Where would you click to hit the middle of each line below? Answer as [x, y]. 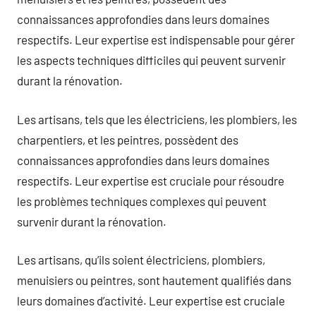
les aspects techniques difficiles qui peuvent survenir [151, 60]
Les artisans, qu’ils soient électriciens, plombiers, [141, 260]
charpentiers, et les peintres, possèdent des [128, 139]
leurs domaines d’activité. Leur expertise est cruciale [151, 300]
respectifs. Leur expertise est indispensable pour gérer [156, 39]
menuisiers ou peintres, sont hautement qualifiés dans [154, 280]
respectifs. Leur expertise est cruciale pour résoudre [151, 180]
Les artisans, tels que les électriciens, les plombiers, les [157, 119]
